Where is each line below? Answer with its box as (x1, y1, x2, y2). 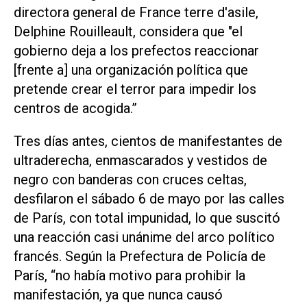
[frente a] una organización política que (14, 61, 248, 78)
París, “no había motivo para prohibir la (14, 267, 245, 284)
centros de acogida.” (14, 99, 137, 116)
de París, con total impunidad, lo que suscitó (14, 210, 280, 227)
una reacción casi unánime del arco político (14, 229, 275, 246)
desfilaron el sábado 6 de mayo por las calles (14, 191, 284, 208)
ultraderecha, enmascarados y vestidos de (14, 152, 267, 169)
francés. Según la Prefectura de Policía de (14, 248, 266, 265)
